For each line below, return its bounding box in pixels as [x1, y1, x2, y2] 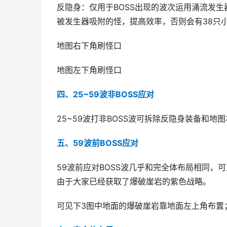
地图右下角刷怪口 [57, 41, 122, 51]
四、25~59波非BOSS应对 [57, 90, 154, 99]
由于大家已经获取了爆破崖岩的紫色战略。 [57, 177, 211, 186]
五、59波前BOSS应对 [57, 138, 138, 148]
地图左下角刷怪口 [57, 65, 122, 75]
